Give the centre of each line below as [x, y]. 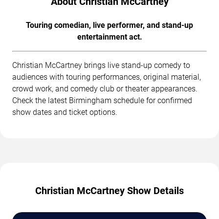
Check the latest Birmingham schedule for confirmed [102, 101]
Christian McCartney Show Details [109, 191]
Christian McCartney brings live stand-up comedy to [101, 66]
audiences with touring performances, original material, [107, 77]
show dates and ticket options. [65, 112]
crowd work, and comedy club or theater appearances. [105, 89]
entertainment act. [109, 37]
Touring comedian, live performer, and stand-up [109, 25]
